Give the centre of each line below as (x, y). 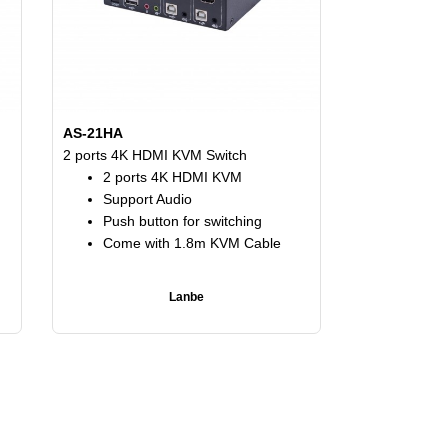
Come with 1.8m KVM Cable (194, 242)
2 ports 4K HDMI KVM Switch (155, 154)
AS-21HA (93, 132)
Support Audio (148, 198)
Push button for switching (183, 220)
